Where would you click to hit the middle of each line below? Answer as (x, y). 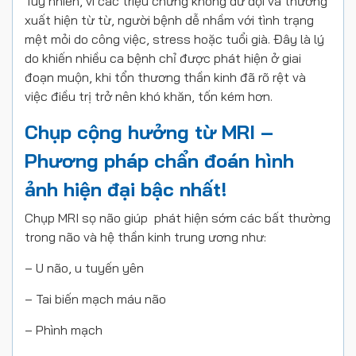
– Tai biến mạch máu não (95, 299)
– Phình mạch (64, 330)
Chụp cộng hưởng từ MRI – (149, 132)
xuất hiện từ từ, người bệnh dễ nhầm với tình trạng (169, 20)
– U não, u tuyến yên (84, 268)
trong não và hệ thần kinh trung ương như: (145, 237)
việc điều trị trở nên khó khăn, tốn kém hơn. (149, 96)
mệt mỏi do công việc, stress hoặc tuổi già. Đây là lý (174, 39)
